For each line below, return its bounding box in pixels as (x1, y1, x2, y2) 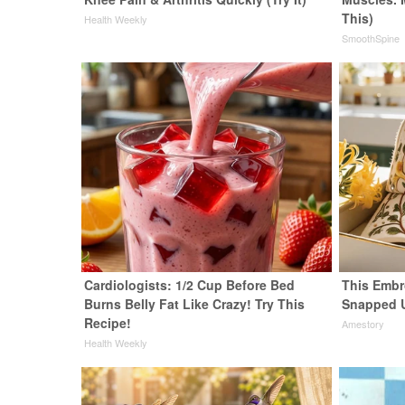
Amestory (342, 316, 385, 331)
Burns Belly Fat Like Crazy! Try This (84, 295, 306, 313)
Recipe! (84, 314, 132, 332)
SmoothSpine (342, 31, 400, 45)
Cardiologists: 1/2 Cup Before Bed (84, 276, 296, 294)
